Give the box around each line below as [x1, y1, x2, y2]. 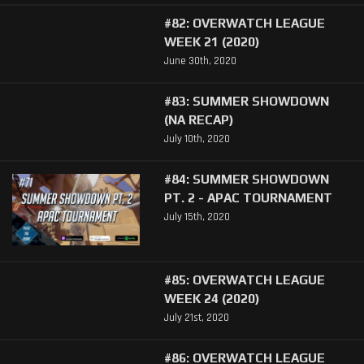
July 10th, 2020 [163, 132, 230, 145]
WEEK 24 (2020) [163, 291, 260, 306]
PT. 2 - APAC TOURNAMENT [163, 189, 332, 205]
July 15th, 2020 [163, 210, 230, 224]
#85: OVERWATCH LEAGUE [163, 272, 325, 288]
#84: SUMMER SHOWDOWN [163, 171, 329, 186]
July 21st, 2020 [163, 311, 229, 325]
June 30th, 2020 [163, 54, 236, 67]
